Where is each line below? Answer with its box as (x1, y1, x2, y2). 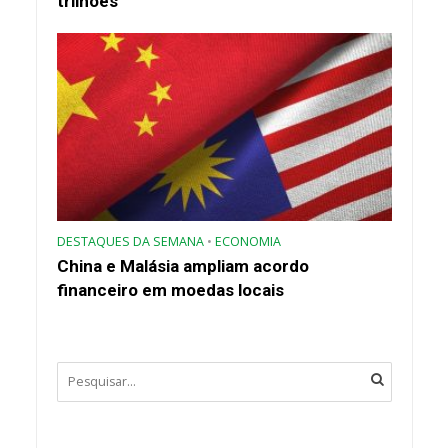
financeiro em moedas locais (56, 279, 284, 300)
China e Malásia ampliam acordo (56, 255, 309, 276)
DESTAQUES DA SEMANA (56, 232, 204, 250)
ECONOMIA (214, 232, 281, 250)
